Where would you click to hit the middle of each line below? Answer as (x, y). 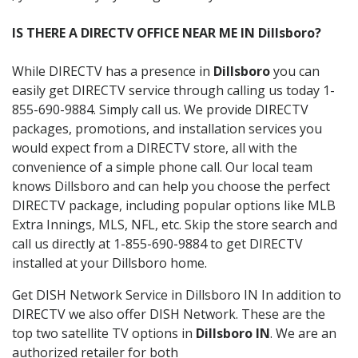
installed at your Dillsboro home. (109, 263)
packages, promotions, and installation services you (167, 128)
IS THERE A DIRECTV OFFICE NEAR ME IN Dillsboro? (167, 32)
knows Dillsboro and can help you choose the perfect (171, 186)
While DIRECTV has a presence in (113, 71)
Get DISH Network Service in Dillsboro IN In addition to (177, 294)
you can (295, 71)
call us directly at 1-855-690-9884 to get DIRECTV (157, 243)
